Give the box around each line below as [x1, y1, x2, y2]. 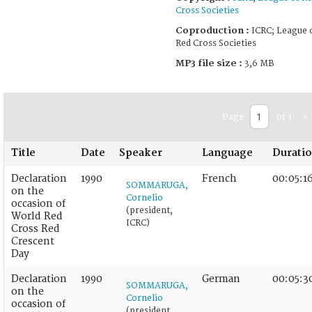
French [202, 172, 237, 185]
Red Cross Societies [175, 38, 256, 49]
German [202, 272, 240, 285]
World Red [11, 210, 63, 222]
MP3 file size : [175, 57, 242, 69]
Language [202, 146, 253, 159]
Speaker [119, 146, 162, 159]
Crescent [11, 235, 54, 247]
